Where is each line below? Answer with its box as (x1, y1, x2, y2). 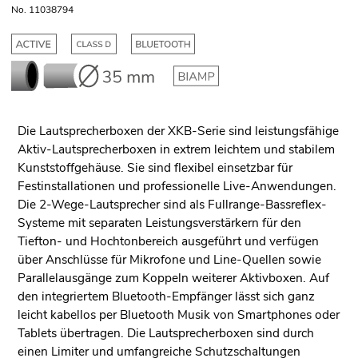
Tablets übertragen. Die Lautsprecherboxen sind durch (17, 324, 314, 342)
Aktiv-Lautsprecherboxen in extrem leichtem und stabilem (17, 141, 335, 158)
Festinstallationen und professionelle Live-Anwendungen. (17, 177, 336, 195)
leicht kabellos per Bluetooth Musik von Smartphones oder (17, 306, 340, 324)
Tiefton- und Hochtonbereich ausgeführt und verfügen (17, 233, 319, 250)
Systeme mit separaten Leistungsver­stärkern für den (17, 214, 301, 232)
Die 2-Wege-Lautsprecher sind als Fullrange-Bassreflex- (17, 196, 327, 213)
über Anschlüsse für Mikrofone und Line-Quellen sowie (17, 251, 321, 268)
